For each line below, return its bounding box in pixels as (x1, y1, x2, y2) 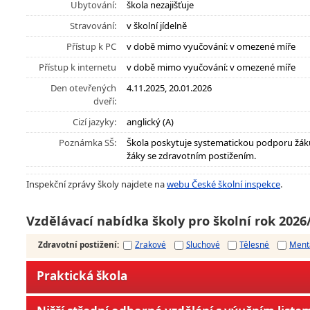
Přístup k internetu (39, 61, 116, 73)
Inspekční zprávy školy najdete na (26, 178, 167, 190)
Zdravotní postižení (38, 239, 118, 250)
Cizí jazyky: (73, 116, 116, 128)
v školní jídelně (127, 19, 187, 32)
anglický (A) (127, 116, 174, 128)
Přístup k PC (66, 40, 116, 53)
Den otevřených (51, 82, 116, 94)
